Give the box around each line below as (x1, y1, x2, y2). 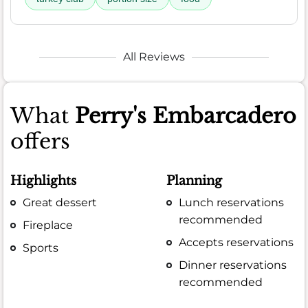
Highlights (10, 173, 76, 188)
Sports (23, 241, 59, 255)
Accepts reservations (179, 236, 294, 250)
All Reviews (123, 50, 185, 64)
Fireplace (23, 219, 74, 232)
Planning (166, 173, 223, 188)
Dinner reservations (179, 258, 287, 272)
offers (10, 129, 70, 155)
